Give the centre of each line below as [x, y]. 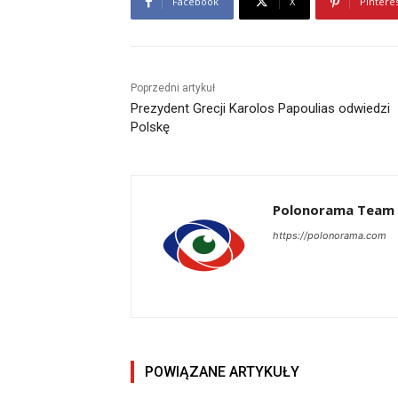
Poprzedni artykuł [173, 88]
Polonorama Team [334, 210]
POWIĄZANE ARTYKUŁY [222, 372]
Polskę [150, 127]
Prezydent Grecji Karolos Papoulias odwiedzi [260, 109]
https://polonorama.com [330, 236]
